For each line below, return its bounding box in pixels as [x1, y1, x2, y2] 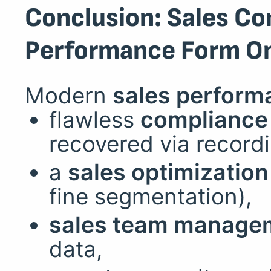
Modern [24, 81, 113, 109]
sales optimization [67, 158, 269, 186]
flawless [48, 105, 140, 133]
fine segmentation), [48, 182, 252, 210]
